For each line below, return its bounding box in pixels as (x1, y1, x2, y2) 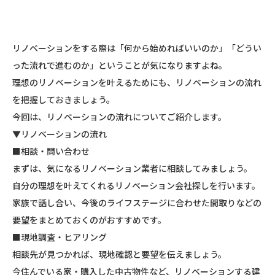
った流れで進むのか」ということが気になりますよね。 (12, 58, 227, 71)
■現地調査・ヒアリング (12, 230, 107, 243)
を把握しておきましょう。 (12, 93, 115, 106)
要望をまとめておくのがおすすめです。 (12, 213, 166, 226)
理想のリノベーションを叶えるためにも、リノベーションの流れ (12, 76, 261, 88)
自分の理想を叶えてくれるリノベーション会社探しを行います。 (12, 179, 260, 192)
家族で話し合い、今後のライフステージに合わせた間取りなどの (12, 196, 261, 209)
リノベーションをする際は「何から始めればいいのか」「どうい (12, 41, 261, 54)
